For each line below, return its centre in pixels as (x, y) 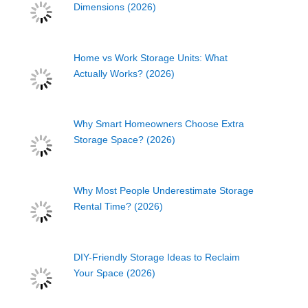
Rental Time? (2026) (119, 207)
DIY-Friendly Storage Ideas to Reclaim (157, 257)
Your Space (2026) (115, 273)
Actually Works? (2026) (124, 73)
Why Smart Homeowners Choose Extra (159, 124)
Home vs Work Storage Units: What (151, 57)
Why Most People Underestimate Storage (164, 191)
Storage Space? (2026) (125, 140)
